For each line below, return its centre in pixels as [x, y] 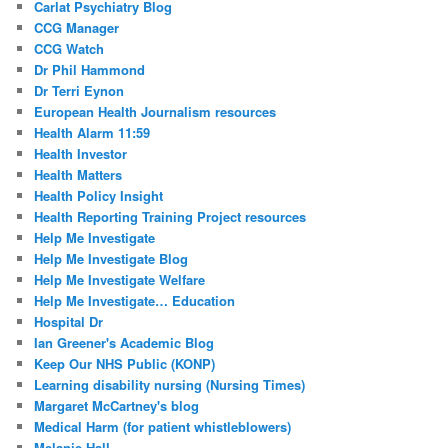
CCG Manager [77, 27]
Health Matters [78, 174]
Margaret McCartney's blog [117, 405]
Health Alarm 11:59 [92, 132]
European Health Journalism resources [155, 111]
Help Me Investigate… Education [135, 300]
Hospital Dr [69, 321]
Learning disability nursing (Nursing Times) [170, 384]
